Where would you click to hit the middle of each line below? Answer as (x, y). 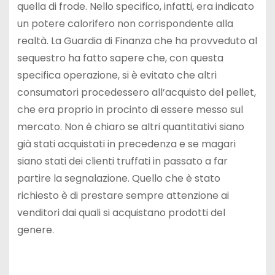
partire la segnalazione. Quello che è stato (118, 179)
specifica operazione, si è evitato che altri (117, 76)
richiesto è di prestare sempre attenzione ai (123, 196)
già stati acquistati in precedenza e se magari (126, 144)
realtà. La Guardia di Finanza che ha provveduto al (137, 41)
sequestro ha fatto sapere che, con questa (120, 58)
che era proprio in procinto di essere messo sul (130, 110)
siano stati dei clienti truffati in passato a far (122, 161)
